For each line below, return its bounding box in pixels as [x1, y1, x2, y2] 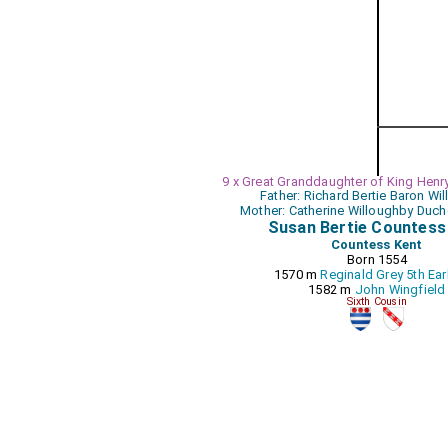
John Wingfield [354, 282, 446, 297]
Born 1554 [346, 252, 407, 267]
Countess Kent [331, 237, 423, 252]
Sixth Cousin [346, 295, 408, 308]
